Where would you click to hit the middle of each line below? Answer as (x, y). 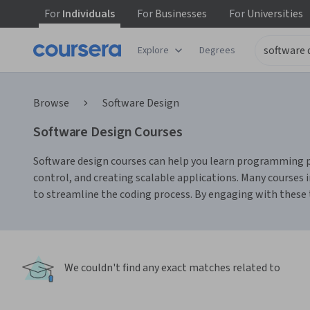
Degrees (217, 50)
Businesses (180, 14)
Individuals (88, 14)
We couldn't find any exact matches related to (172, 268)
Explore (153, 50)
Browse (51, 103)
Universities (274, 14)
